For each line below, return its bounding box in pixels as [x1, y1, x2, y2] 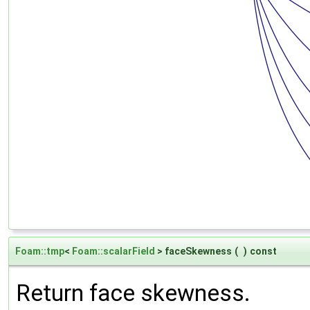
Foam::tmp [15, 245, 64, 257]
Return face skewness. [16, 279, 250, 307]
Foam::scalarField [72, 245, 155, 257]
